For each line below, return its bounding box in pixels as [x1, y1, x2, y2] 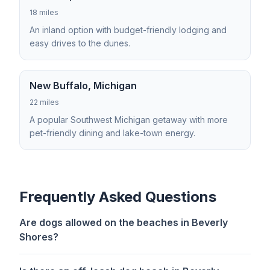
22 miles [30, 98, 59, 107]
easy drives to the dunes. [30, 38, 130, 48]
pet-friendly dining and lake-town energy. [30, 128, 195, 138]
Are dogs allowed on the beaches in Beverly [19, 216, 228, 228]
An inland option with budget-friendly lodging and [30, 25, 227, 35]
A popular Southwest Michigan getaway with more [30, 115, 228, 125]
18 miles [30, 8, 58, 17]
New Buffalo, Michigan [30, 80, 137, 92]
